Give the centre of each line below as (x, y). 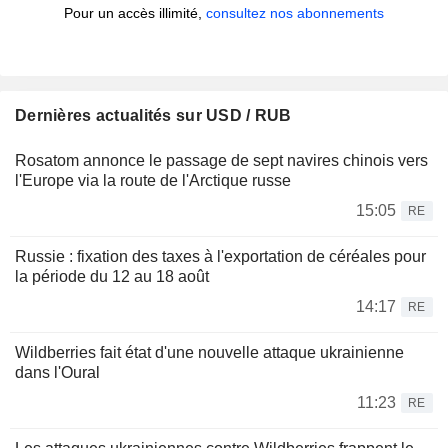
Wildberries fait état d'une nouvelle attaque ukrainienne (209, 353)
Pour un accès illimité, (135, 13)
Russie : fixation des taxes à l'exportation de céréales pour (220, 257)
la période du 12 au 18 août (112, 277)
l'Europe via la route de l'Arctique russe (153, 181)
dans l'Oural (57, 373)
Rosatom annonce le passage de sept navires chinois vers (221, 161)
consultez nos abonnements (295, 13)
